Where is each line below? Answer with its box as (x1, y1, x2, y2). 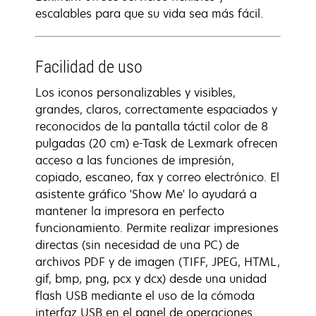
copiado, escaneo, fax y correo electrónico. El (35, 169, 279, 185)
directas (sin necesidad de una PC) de (35, 237, 239, 253)
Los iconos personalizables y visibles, (35, 85, 236, 100)
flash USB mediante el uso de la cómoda (35, 288, 255, 303)
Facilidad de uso (35, 57, 142, 77)
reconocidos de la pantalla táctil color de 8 (35, 119, 268, 134)
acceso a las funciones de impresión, (35, 152, 234, 168)
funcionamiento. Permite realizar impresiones (35, 220, 279, 236)
